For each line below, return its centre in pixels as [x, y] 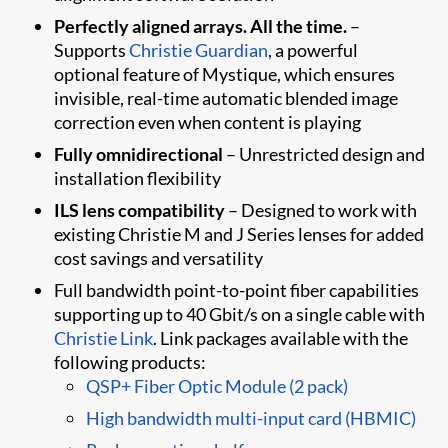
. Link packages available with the [281, 337]
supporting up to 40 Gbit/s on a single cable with [240, 313]
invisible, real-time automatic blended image [226, 97]
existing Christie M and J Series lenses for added [239, 233]
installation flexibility [138, 177]
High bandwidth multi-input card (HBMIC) [251, 417]
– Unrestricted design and [324, 153]
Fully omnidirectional [139, 153]
